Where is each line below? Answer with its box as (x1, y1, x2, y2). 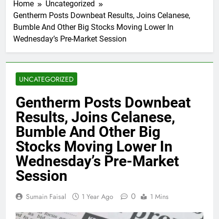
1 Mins (150, 191, 169, 201)
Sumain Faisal (26, 191, 66, 201)
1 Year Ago (82, 191, 113, 201)
